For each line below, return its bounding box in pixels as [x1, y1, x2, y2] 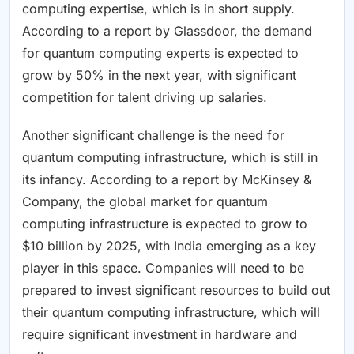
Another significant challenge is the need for [22, 127, 284, 144]
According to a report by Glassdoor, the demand [22, 23, 312, 40]
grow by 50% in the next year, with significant [22, 67, 296, 84]
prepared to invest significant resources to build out [22, 282, 330, 299]
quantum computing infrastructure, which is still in [22, 149, 318, 166]
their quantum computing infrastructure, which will [22, 304, 320, 321]
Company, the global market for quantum [22, 194, 268, 210]
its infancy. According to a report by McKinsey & [22, 171, 311, 188]
